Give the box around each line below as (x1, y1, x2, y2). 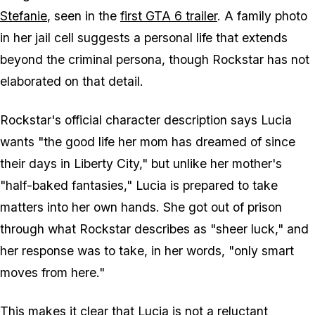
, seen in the (47, 8, 120, 24)
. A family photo (217, 8, 307, 24)
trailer (182, 8, 217, 24)
